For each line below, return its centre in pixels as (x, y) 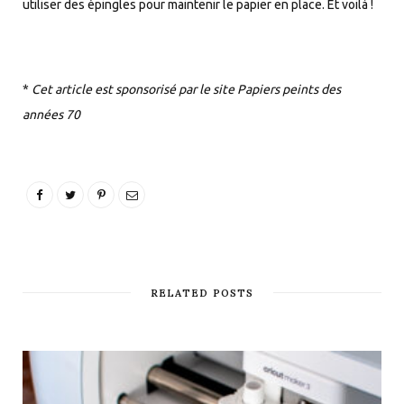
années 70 (51, 114)
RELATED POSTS (202, 293)
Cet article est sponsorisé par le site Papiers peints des (185, 89)
